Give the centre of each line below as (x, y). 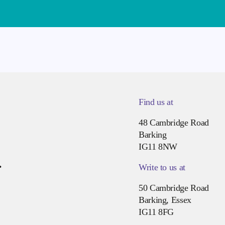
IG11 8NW (158, 146)
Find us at (156, 102)
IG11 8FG (156, 212)
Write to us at (162, 167)
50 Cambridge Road (174, 188)
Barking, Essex (165, 200)
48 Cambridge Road (174, 122)
